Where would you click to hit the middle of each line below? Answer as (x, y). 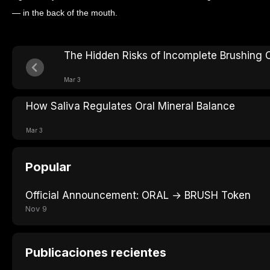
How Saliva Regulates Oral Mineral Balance (130, 106)
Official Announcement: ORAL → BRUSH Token (138, 195)
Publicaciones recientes (96, 253)
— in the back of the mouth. (65, 13)
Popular (48, 167)
